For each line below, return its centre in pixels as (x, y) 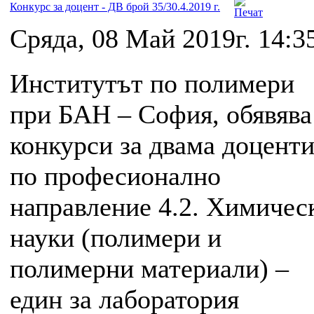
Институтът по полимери (152, 84)
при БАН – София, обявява (161, 115)
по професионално (115, 176)
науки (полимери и (116, 238)
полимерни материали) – (149, 269)
